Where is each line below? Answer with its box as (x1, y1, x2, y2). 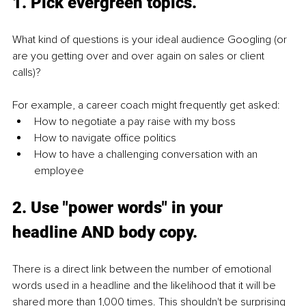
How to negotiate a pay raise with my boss (34, 115, 236, 129)
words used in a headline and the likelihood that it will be (12, 279, 279, 293)
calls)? (12, 66, 41, 80)
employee (34, 164, 84, 178)
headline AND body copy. (12, 223, 201, 242)
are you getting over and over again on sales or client (12, 49, 267, 64)
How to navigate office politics (34, 131, 176, 145)
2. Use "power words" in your (12, 198, 227, 218)
